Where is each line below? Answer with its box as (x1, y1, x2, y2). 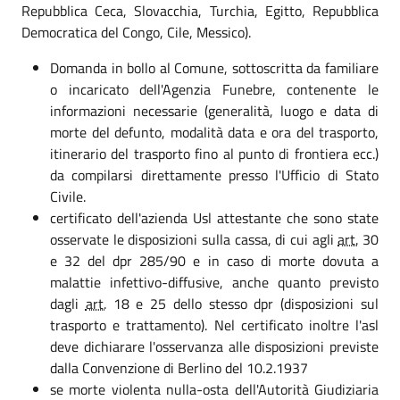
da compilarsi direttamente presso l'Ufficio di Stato (50, 163, 379, 186)
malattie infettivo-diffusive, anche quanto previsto (50, 271, 379, 293)
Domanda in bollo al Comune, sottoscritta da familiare (50, 56, 379, 79)
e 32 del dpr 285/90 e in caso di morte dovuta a (50, 249, 379, 271)
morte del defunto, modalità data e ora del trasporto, (50, 121, 379, 143)
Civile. (50, 185, 86, 207)
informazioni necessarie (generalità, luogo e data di (50, 99, 379, 121)
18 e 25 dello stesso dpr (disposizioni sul (105, 292, 379, 314)
